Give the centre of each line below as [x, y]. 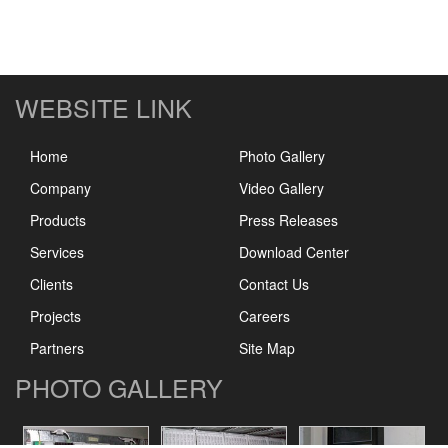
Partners [57, 348]
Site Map [267, 348]
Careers [264, 316]
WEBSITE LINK [103, 107]
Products [58, 220]
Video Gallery [281, 188]
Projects [55, 316]
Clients [51, 284]
